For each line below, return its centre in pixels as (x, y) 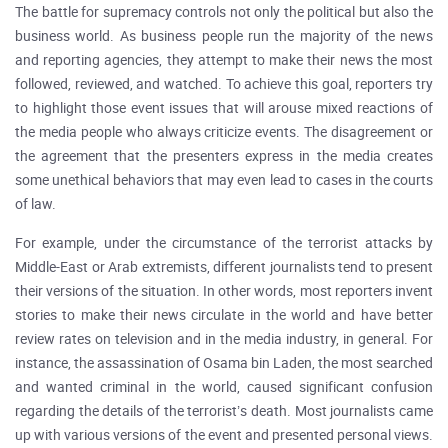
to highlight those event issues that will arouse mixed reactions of (224, 108)
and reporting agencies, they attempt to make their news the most (224, 60)
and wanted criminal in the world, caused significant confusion (224, 387)
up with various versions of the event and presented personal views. (224, 435)
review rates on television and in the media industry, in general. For (224, 339)
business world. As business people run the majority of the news (224, 36)
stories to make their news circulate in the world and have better (224, 315)
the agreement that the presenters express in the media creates (224, 156)
